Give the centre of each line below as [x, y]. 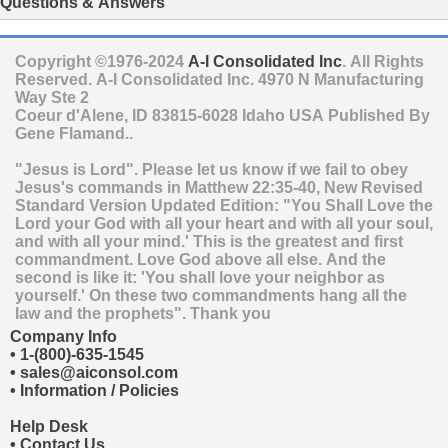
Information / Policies [99, 390]
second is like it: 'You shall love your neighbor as [200, 277]
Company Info [63, 336]
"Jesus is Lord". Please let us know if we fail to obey [211, 169]
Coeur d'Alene [69, 115]
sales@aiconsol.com [99, 372]
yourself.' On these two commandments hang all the [211, 295]
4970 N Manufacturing [341, 79]
